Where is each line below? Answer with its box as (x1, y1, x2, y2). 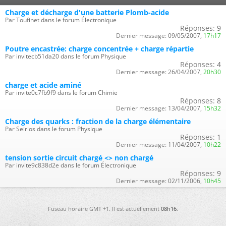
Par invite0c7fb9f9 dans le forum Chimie (5, 88, 118, 97)
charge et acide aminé (5, 80, 81, 90)
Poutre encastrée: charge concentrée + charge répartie (5, 44, 194, 53)
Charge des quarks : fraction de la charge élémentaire (5, 117, 191, 126)
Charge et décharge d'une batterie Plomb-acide (5, 8, 169, 17)
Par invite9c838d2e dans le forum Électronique (5, 161, 136, 169)
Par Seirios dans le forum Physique (5, 125, 102, 133)
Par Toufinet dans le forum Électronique (5, 16, 117, 24)
